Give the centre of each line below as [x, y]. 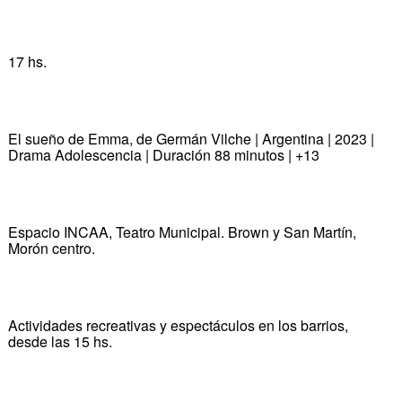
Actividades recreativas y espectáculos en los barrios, [178, 325]
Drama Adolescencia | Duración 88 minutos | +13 [163, 154]
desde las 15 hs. [60, 341]
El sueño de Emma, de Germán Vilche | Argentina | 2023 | [191, 138]
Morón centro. [51, 248]
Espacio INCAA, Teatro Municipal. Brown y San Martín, [182, 232]
